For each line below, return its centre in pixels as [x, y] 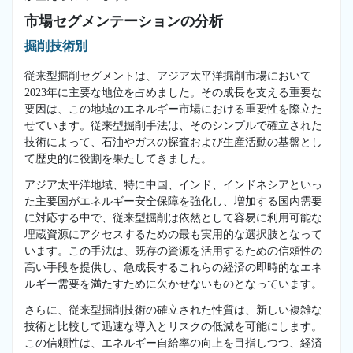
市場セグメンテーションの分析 [124, 21]
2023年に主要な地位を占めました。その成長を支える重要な [173, 92]
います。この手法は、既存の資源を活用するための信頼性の [173, 251]
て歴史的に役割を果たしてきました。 [118, 158]
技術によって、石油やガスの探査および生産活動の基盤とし [173, 142]
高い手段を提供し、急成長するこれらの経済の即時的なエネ [173, 267]
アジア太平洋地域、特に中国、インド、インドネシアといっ [173, 184]
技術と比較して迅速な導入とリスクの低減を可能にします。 [173, 326]
